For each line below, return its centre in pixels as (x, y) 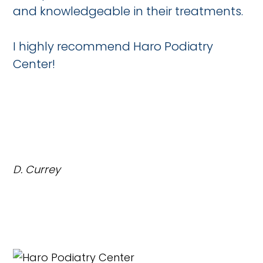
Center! (34, 64)
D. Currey (37, 170)
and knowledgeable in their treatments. (130, 11)
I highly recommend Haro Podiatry (113, 47)
